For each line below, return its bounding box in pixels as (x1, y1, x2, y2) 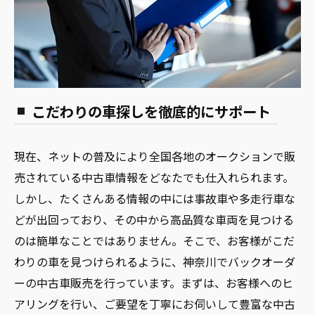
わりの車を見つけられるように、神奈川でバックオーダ (14, 252, 295, 270)
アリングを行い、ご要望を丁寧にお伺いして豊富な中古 (14, 295, 295, 312)
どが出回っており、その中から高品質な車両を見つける (14, 210, 294, 228)
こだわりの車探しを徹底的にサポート (32, 100, 271, 122)
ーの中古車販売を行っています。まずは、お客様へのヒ (14, 274, 293, 291)
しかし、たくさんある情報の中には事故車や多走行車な (14, 189, 295, 207)
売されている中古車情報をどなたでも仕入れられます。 (14, 168, 294, 186)
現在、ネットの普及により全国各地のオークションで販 (14, 147, 295, 165)
